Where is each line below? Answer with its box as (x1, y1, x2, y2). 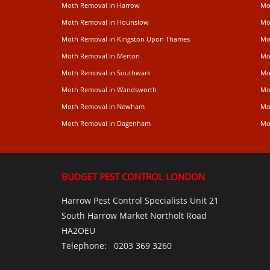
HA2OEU (61, 225, 95, 236)
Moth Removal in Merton (61, 51, 140, 60)
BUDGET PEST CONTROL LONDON (61, 171, 205, 183)
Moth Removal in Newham (61, 102, 145, 111)
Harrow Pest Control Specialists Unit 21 (61, 195, 219, 206)
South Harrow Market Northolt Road (61, 210, 207, 221)
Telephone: (61, 240, 114, 251)
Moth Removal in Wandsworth (61, 85, 157, 94)
